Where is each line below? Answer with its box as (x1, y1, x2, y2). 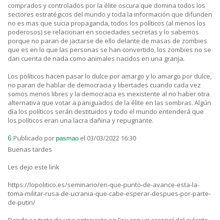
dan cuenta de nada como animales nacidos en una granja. (8, 54, 185, 63)
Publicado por (13, 134, 56, 143)
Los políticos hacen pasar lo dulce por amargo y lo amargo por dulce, (8, 72, 212, 81)
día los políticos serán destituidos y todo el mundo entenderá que (8, 107, 204, 116)
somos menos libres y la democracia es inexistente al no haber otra (8, 89, 210, 99)
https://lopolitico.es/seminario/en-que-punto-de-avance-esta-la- (8, 180, 199, 190)
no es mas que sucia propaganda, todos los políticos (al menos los (8, 19, 206, 28)
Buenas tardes (8, 145, 52, 154)
